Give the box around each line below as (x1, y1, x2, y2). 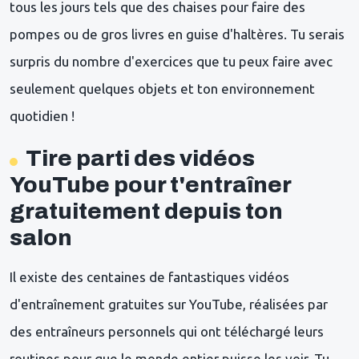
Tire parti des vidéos (26, 145, 255, 171)
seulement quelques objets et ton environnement (10, 80, 315, 96)
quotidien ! (10, 107, 78, 123)
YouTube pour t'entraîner (10, 171, 291, 197)
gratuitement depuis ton (10, 198, 283, 224)
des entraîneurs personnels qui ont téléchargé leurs (10, 323, 324, 339)
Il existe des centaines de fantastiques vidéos (10, 268, 289, 284)
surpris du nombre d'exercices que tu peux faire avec (10, 53, 333, 69)
